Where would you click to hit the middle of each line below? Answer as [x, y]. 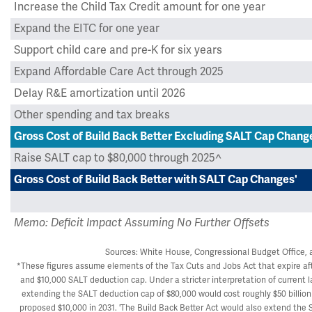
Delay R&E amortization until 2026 [100, 93]
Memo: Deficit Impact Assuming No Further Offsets [142, 223]
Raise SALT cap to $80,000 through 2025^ [118, 158]
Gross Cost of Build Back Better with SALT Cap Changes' [156, 180]
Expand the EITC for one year [87, 29]
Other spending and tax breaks [92, 115]
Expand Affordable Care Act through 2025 [119, 72]
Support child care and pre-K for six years [118, 50]
